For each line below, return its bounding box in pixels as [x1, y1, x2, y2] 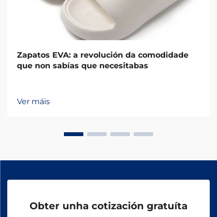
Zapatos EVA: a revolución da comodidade [17, 50, 188, 60]
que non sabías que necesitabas [17, 61, 148, 70]
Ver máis [17, 97, 50, 106]
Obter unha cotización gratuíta [30, 200, 187, 212]
